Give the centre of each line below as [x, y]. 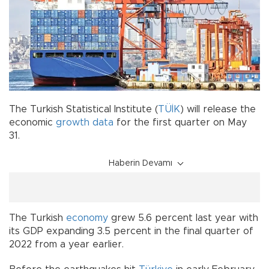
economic [32, 122]
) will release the [218, 109]
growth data [85, 122]
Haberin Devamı [141, 163]
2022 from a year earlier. [66, 244]
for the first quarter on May [180, 122]
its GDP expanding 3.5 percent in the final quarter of [131, 231]
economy [87, 218]
